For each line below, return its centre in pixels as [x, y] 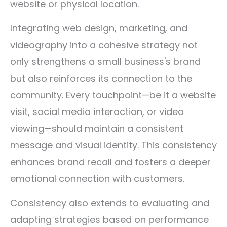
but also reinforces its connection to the [101, 78]
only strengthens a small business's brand [105, 62]
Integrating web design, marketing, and [99, 28]
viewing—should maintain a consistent [97, 128]
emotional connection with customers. [97, 179]
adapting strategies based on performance [109, 220]
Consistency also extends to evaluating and [110, 203]
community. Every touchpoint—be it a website [113, 95]
